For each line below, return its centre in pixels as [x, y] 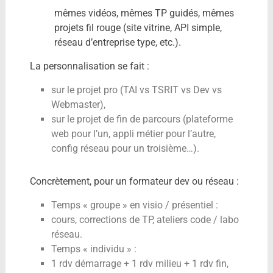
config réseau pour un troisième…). [125, 149]
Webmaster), [78, 105]
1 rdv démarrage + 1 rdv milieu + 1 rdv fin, [140, 264]
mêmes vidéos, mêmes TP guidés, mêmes [144, 13]
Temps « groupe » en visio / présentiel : [134, 205]
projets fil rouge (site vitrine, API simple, [138, 28]
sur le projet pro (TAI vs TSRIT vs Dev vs [136, 90]
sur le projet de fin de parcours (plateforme [142, 119]
